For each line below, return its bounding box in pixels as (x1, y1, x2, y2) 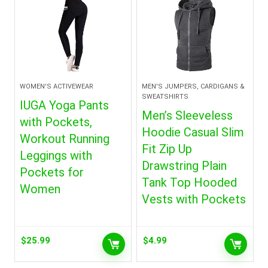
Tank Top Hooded (142, 175, 237, 190)
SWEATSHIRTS (142, 93, 189, 100)
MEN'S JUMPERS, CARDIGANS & (142, 83, 245, 90)
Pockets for (20, 165, 84, 179)
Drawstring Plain (142, 159, 227, 173)
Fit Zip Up (142, 142, 193, 156)
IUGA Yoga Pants (20, 98, 109, 112)
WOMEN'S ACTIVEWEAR (20, 83, 94, 90)
